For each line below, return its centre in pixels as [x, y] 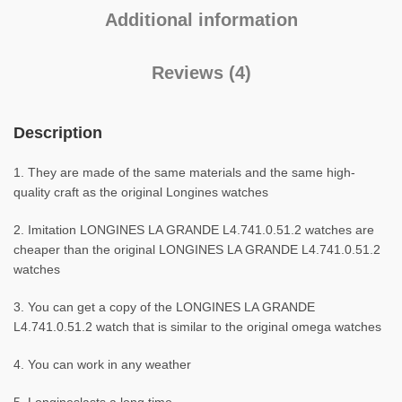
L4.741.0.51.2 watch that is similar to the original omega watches [197, 327]
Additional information [201, 20]
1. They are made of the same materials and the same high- [184, 172]
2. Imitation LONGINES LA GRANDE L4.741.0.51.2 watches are [194, 230]
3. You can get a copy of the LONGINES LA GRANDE [164, 307]
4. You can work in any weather [102, 364]
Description [58, 133]
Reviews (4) [201, 73]
